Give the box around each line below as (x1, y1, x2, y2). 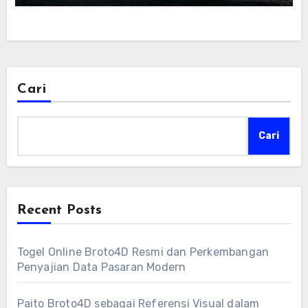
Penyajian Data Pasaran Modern (16, 260, 186, 274)
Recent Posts (16, 203, 102, 217)
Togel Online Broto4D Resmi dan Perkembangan (16, 245, 269, 258)
